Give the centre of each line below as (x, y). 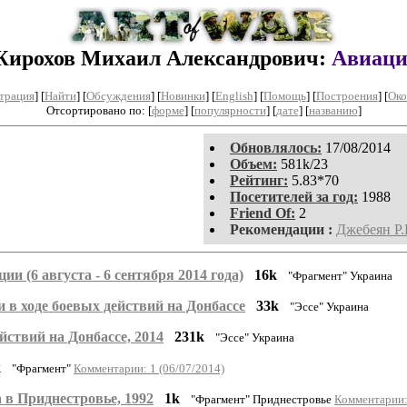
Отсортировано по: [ (99, 110)
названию (333, 110)
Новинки (183, 95)
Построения (347, 95)
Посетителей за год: (294, 196)
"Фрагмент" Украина (340, 275)
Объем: (253, 164)
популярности (230, 110)
